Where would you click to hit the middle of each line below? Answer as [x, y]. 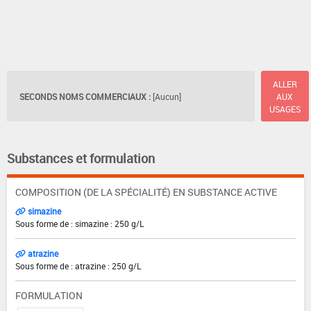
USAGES [285, 109]
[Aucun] [167, 96]
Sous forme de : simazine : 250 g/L [79, 224]
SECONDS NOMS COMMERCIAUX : [85, 96]
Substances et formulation [81, 159]
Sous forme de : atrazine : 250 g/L [78, 266]
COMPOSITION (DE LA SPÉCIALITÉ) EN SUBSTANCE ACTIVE [146, 192]
